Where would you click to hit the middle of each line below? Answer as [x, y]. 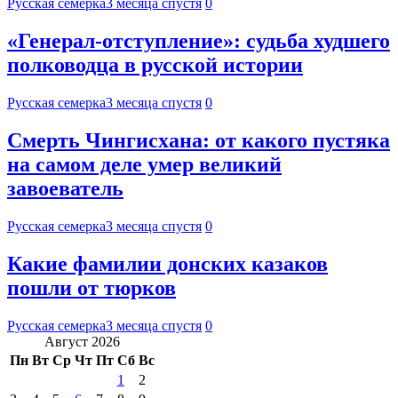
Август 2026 [82, 341]
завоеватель [65, 189]
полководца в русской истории [155, 65]
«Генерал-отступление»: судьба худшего [199, 41]
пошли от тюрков [92, 287]
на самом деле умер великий [144, 165]
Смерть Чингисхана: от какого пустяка [199, 141]
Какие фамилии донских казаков [167, 263]
